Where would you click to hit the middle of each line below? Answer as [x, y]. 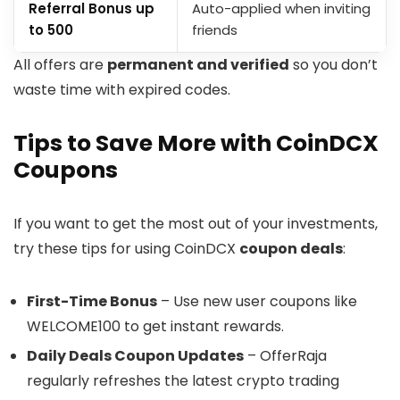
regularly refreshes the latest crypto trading [183, 381]
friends [215, 30]
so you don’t [333, 65]
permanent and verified [198, 65]
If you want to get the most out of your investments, [196, 224]
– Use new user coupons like [257, 302]
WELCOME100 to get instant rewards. [155, 327]
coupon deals [291, 249]
